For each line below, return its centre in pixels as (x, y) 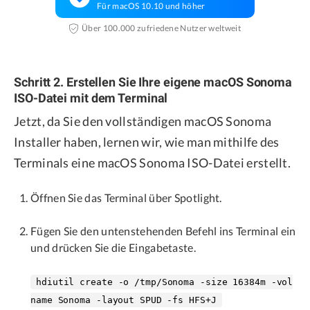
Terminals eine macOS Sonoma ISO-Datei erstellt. (153, 163)
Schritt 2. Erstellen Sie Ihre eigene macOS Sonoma (153, 82)
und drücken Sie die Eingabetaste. (113, 248)
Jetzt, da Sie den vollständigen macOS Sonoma (143, 121)
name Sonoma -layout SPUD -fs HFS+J (124, 300)
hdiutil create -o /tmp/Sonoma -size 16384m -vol (165, 282)
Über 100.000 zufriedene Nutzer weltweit (161, 28)
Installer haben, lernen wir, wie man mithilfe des (147, 142)
